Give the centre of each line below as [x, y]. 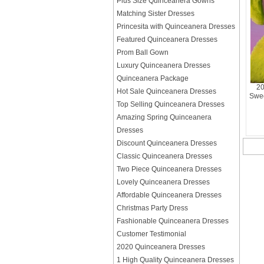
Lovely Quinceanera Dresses [163, 182]
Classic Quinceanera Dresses [164, 156]
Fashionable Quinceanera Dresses [173, 221]
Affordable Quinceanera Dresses [169, 195]
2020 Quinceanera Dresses [161, 247]
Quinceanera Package [153, 78]
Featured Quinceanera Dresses [167, 39]
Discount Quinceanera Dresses [167, 143]
